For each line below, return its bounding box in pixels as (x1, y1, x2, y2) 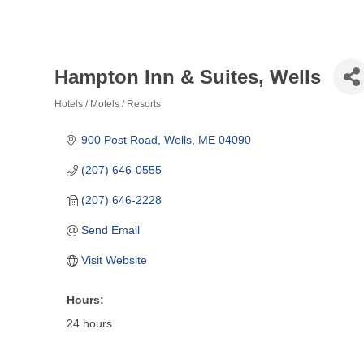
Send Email (80, 223, 140, 236)
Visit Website (80, 253, 147, 266)
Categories (54, 107, 140, 135)
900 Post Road (80, 133, 158, 146)
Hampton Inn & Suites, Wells (54, 65, 321, 88)
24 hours (67, 317, 112, 330)
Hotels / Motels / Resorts (54, 98, 161, 110)
